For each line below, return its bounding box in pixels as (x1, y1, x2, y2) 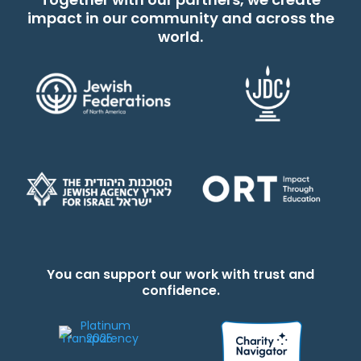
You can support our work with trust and (47, 265, 314, 284)
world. (158, 26, 203, 47)
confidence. (141, 281, 220, 301)
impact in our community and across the (27, 7, 334, 28)
